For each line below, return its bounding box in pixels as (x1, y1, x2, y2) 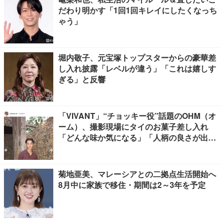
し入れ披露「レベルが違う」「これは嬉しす (58, 63, 216, 74)
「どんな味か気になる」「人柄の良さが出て (58, 132, 216, 143)
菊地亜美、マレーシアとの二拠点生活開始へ (58, 168, 216, 180)
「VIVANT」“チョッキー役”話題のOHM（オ (58, 110, 216, 121)
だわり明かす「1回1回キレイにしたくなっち (58, 4, 217, 16)
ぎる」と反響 (58, 74, 106, 85)
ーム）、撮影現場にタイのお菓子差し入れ (58, 121, 208, 132)
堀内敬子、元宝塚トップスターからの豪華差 (58, 52, 216, 63)
